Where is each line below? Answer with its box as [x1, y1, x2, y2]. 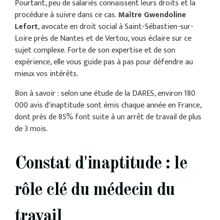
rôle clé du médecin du [14, 182, 175, 200]
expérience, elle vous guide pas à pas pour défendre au [14, 55, 193, 69]
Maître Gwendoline [118, 8, 186, 22]
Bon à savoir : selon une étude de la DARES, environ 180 [14, 87, 195, 101]
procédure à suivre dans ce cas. [14, 8, 118, 22]
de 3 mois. [14, 122, 48, 136]
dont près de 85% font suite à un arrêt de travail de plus [14, 110, 201, 124]
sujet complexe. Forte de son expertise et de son [14, 44, 175, 57]
